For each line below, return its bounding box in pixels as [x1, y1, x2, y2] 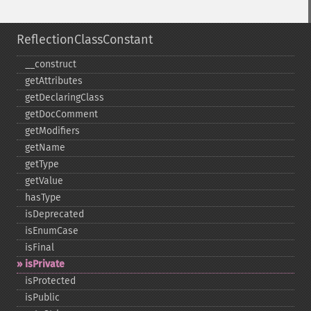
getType [25, 158, 59, 170]
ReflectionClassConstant [17, 32, 153, 47]
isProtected [25, 275, 76, 287]
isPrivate [25, 258, 65, 270]
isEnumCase [25, 225, 78, 237]
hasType [25, 192, 61, 203]
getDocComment [25, 108, 98, 120]
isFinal [25, 242, 54, 253]
